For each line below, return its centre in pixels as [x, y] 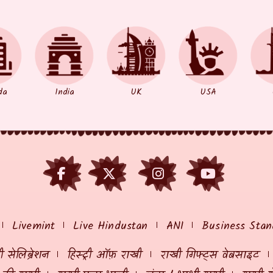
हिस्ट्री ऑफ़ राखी [105, 255]
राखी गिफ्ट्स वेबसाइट [210, 255]
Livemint [34, 226]
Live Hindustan [111, 226]
